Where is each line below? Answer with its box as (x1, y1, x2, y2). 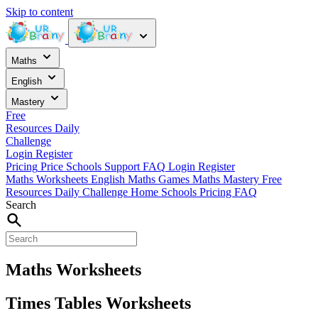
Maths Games (128, 173, 192, 185)
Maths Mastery (192, 173, 262, 185)
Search (6, 199, 36, 211)
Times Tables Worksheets (6, 293, 191, 312)
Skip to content (6, 6, 73, 18)
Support (104, 160, 140, 172)
